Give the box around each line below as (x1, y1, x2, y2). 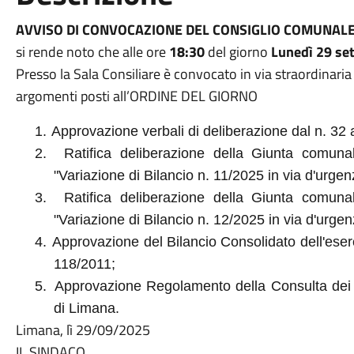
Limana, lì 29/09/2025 (15, 319, 150, 341)
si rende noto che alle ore (15, 41, 169, 62)
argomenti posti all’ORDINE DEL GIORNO (15, 85, 258, 107)
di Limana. (53, 300, 119, 316)
